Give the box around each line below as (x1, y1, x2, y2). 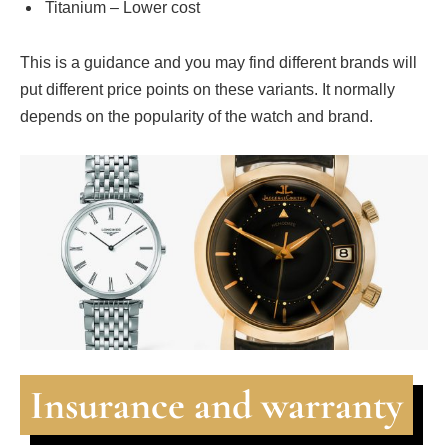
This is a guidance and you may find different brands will (20, 54, 417, 72)
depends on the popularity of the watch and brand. (20, 108, 373, 126)
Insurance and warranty (30, 380, 403, 429)
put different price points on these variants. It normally (20, 81, 395, 99)
